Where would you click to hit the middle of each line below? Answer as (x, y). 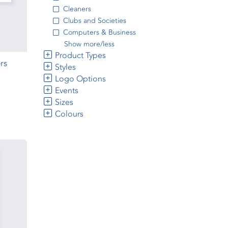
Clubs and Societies (94, 21)
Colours (68, 114)
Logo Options (79, 79)
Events (65, 90)
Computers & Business (99, 32)
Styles (64, 67)
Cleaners (77, 9)
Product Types (79, 55)
